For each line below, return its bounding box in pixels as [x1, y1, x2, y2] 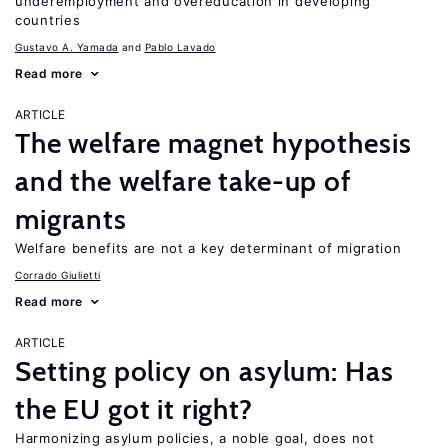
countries [15, 12, 81, 28]
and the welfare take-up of [15, 164, 351, 198]
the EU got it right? [15, 392, 253, 426]
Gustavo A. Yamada [15, 41, 119, 53]
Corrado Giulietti [15, 269, 101, 281]
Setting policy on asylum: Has [15, 354, 394, 388]
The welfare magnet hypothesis [15, 126, 412, 160]
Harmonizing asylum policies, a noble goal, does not [15, 430, 375, 446]
